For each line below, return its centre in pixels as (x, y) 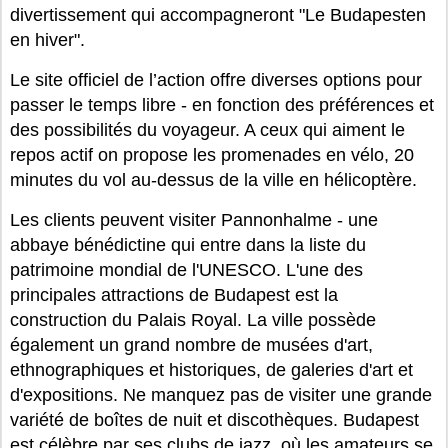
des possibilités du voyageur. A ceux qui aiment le (207, 130)
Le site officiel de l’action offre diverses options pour (216, 80)
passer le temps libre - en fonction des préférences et (222, 105)
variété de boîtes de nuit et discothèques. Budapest (214, 420)
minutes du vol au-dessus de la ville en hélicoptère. (213, 180)
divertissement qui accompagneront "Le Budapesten (218, 15)
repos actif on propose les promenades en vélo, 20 (212, 155)
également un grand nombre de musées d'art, (191, 345)
